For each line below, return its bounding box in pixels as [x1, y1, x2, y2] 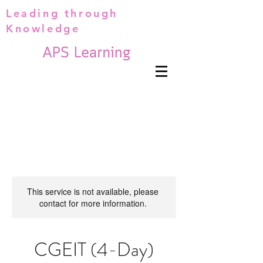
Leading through [6, 6, 119, 20]
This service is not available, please [27, 186, 159, 197]
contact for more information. [39, 197, 147, 209]
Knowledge [6, 22, 80, 35]
